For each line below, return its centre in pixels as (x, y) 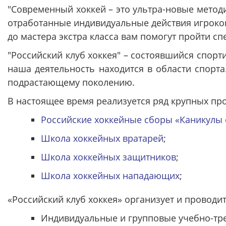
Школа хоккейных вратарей (102, 138)
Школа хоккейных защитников (108, 157)
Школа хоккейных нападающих (110, 176)
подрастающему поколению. (71, 82)
